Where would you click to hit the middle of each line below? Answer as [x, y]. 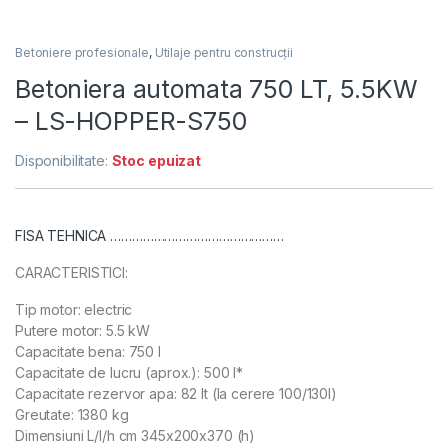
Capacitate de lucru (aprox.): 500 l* [129, 372]
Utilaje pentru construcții [224, 52]
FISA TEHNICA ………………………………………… [149, 235]
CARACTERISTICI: [71, 272]
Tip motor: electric [74, 309]
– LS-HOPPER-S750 [131, 120]
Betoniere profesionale [82, 52]
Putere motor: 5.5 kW [83, 330]
